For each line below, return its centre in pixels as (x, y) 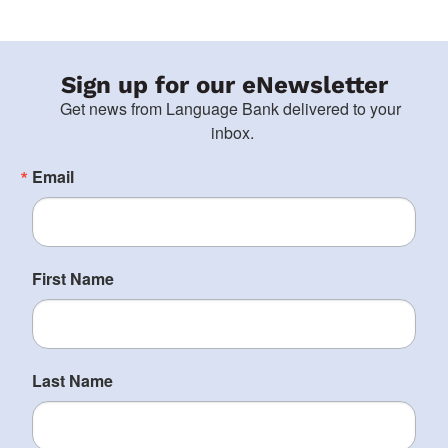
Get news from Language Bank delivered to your (230, 108)
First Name (73, 278)
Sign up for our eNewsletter (224, 84)
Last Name (72, 380)
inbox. (232, 132)
